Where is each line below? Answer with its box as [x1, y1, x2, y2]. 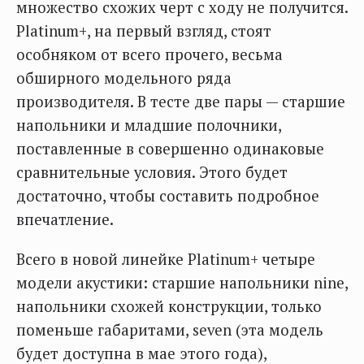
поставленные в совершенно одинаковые [16, 139, 324, 158]
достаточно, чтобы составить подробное [16, 186, 319, 206]
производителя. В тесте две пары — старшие [16, 92, 345, 111]
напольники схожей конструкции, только [16, 297, 322, 316]
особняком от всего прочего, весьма [16, 45, 283, 64]
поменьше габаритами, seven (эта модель [16, 320, 323, 340]
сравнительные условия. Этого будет [16, 162, 288, 182]
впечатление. [16, 210, 114, 229]
